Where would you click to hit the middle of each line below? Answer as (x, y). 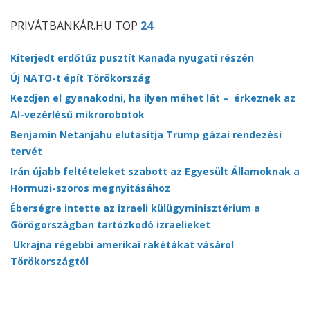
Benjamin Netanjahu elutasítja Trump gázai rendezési (146, 135)
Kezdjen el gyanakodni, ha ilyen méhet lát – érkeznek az (153, 98)
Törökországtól (49, 261)
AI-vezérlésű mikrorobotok (77, 115)
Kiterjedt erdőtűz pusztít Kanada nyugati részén (132, 58)
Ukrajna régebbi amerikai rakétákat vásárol (122, 245)
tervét (26, 151)
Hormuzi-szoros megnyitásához (90, 188)
